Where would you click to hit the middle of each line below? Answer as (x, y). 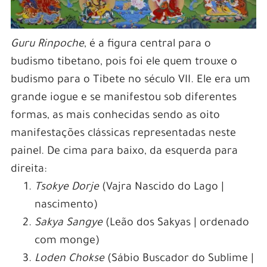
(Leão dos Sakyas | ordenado (176, 224)
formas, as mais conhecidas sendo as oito (115, 117)
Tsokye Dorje (66, 188)
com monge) (67, 242)
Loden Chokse (69, 260)
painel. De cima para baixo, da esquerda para (124, 152)
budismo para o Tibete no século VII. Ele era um (130, 81)
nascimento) (66, 206)
